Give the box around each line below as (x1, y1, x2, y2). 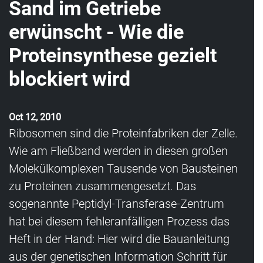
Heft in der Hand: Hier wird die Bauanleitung (9, 232, 230, 246)
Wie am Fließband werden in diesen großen (9, 144, 228, 158)
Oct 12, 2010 (9, 112, 61, 123)
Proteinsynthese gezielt (9, 44, 217, 67)
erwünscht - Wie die (9, 21, 184, 43)
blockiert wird (9, 68, 130, 90)
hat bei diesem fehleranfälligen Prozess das (9, 214, 230, 228)
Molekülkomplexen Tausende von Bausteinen (9, 161, 238, 176)
